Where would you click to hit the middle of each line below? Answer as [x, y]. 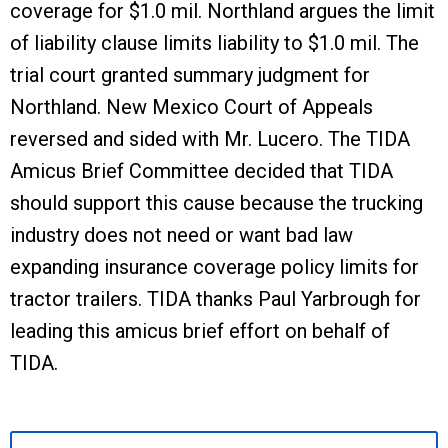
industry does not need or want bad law [181, 235]
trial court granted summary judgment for [190, 75]
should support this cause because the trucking [216, 203]
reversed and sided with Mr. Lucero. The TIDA [210, 139]
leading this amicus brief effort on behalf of [200, 331]
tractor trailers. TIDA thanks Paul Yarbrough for [215, 299]
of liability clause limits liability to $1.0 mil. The [214, 43]
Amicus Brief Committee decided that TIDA [201, 171]
